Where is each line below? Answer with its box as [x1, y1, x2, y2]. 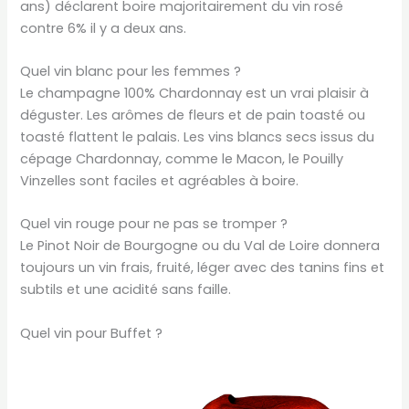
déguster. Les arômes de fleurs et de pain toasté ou [20, 106, 366, 125]
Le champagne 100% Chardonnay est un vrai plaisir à [20, 84, 370, 103]
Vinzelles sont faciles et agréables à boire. [20, 172, 299, 191]
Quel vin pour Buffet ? [20, 323, 163, 342]
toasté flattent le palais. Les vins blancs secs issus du [20, 128, 375, 147]
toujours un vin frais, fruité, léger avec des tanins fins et [20, 258, 385, 278]
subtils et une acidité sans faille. [20, 280, 232, 299]
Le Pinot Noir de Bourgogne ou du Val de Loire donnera [20, 236, 381, 256]
